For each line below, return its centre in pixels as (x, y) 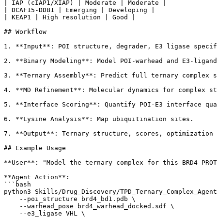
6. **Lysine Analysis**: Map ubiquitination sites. (99, 119)
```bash (17, 185)
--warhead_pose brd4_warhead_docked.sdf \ (89, 206)
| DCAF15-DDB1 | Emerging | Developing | (79, 10)
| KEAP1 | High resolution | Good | (70, 17)
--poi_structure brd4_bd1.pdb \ (70, 199)
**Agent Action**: (37, 177)
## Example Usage (35, 148)
